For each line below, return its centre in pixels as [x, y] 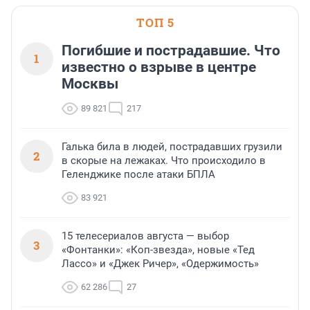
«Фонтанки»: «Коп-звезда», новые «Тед [158, 250]
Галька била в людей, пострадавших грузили [172, 147]
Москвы [90, 84]
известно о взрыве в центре [159, 67]
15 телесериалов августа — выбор [145, 236]
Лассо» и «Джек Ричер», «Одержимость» [160, 264]
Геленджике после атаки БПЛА [138, 175]
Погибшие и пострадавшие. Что [171, 51]
